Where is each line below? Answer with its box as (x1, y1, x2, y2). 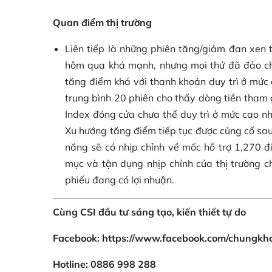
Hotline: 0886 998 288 (53, 257, 156, 270)
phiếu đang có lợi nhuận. (65, 173, 174, 186)
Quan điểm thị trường (53, 16, 152, 29)
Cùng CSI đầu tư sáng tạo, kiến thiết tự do (53, 205, 246, 218)
